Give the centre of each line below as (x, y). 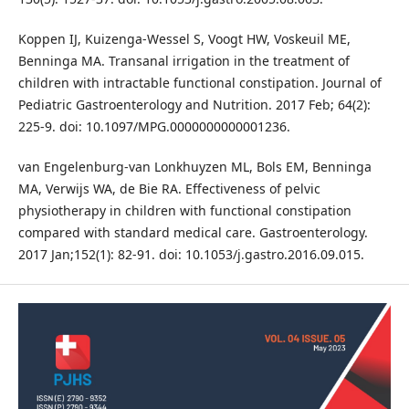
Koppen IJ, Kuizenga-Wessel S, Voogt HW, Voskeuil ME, (184, 39)
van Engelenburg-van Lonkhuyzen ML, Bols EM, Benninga (194, 167)
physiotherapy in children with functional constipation (184, 211)
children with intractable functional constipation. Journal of (199, 83)
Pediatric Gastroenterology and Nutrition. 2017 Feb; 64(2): (194, 105)
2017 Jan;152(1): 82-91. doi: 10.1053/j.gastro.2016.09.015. (191, 255)
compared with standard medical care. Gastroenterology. (193, 233)
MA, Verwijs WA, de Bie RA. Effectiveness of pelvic (169, 189)
